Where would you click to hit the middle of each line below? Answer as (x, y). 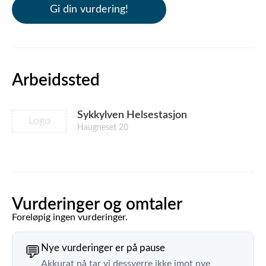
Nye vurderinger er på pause (103, 248)
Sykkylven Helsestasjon (132, 115)
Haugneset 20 (103, 128)
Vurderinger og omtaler (97, 204)
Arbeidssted (56, 80)
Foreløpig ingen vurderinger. (70, 217)
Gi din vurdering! (89, 9)
